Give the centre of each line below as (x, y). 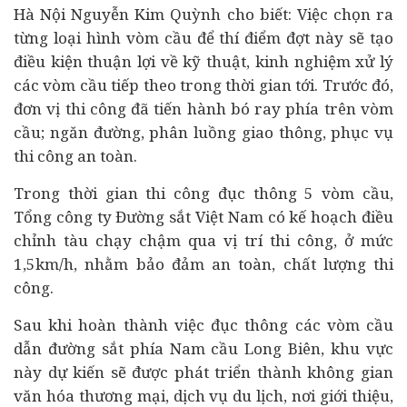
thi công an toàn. (75, 156)
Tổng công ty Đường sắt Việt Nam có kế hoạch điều (203, 217)
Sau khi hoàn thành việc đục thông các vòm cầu (203, 325)
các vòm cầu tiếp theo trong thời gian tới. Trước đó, (203, 85)
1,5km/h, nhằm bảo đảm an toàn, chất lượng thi (203, 264)
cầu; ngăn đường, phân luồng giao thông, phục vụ (203, 132)
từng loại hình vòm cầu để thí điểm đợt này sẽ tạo (203, 38)
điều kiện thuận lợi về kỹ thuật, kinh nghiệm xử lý (203, 61)
